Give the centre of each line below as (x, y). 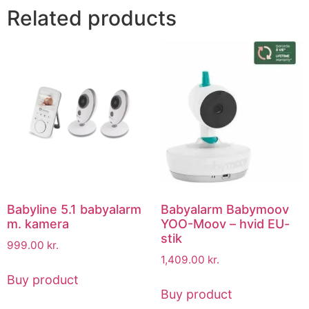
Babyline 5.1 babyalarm (74, 209)
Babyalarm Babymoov (225, 209)
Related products (92, 18)
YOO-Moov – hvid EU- (225, 223)
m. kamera (38, 223)
